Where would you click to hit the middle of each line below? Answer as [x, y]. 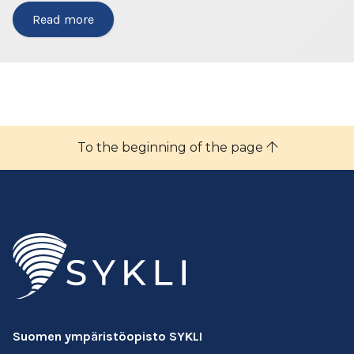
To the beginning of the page [171, 147]
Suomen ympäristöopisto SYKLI [107, 336]
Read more [63, 19]
